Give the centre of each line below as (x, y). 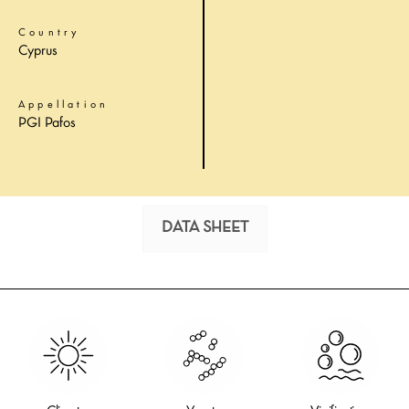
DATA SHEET (204, 228)
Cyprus (38, 51)
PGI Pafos (47, 123)
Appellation (64, 105)
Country (50, 33)
